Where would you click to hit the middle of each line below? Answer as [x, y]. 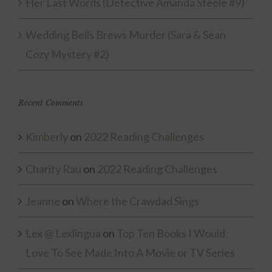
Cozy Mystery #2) [67, 54]
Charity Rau [53, 169]
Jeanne [43, 201]
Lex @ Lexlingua [63, 233]
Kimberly [47, 137]
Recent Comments [51, 103]
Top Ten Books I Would [171, 233]
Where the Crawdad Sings [138, 201]
